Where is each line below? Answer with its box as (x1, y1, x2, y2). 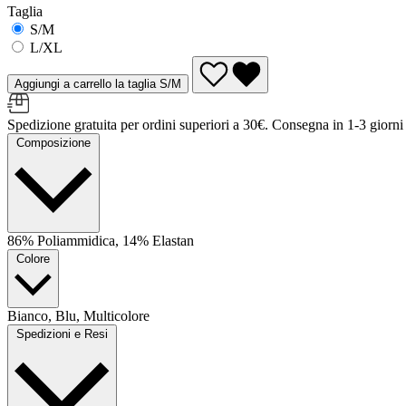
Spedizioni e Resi (16, 326, 108, 341)
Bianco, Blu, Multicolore (7, 307, 150, 324)
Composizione (16, 135, 91, 150)
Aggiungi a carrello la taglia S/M (14, 76, 181, 91)
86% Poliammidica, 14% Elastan (7, 232, 194, 248)
